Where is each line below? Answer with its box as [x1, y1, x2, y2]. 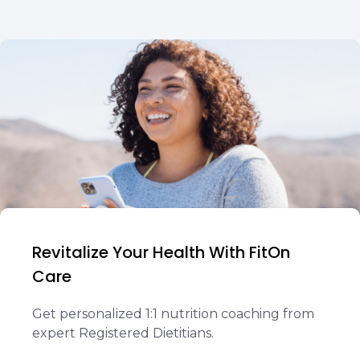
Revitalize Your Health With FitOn [32, 241, 290, 264]
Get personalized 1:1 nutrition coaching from [32, 306, 314, 321]
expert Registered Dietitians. [32, 325, 214, 341]
